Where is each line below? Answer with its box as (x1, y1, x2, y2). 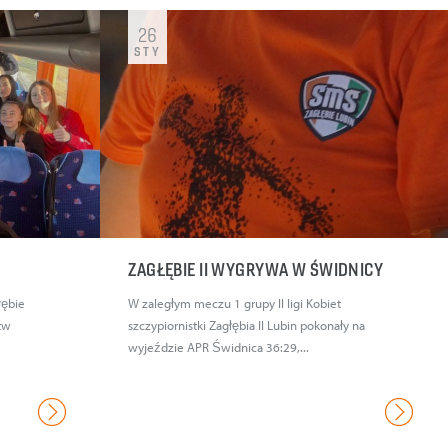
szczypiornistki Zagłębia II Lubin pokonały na (128, 317, 366, 334)
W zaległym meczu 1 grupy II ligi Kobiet (128, 295, 342, 312)
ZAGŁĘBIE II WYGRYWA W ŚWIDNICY (128, 259, 387, 281)
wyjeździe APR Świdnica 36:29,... (128, 339, 310, 356)
